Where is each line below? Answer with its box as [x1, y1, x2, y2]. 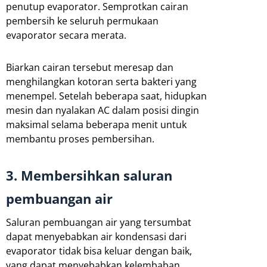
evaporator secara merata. [6, 28, 126, 42]
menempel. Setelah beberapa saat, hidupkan [6, 89, 207, 103]
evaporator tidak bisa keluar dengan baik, [6, 244, 192, 257]
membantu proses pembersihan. [6, 132, 154, 145]
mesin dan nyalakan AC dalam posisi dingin [6, 103, 199, 117]
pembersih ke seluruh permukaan [6, 14, 159, 27]
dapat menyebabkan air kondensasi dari [6, 229, 187, 243]
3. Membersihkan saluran [6, 166, 172, 184]
